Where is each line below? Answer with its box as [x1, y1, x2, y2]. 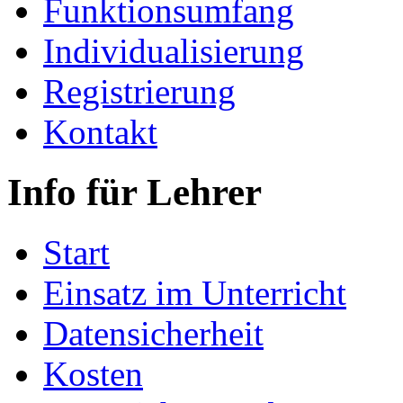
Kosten [43, 354, 143, 393]
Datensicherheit [43, 313, 264, 353]
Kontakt [43, 112, 157, 151]
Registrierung [43, 71, 236, 111]
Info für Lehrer [7, 170, 262, 213]
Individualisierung [43, 31, 304, 70]
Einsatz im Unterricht [43, 273, 346, 312]
